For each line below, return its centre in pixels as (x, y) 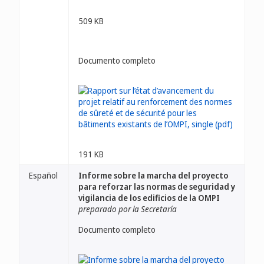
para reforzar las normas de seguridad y (157, 187)
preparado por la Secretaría (128, 209)
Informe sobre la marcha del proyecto (154, 175)
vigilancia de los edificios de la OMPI (149, 198)
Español (43, 175)
